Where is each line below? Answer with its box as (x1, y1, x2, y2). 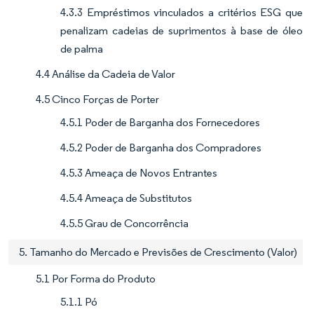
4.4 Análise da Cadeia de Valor (36, 67, 175, 81)
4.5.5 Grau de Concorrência (60, 216, 189, 230)
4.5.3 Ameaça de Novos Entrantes (60, 165, 217, 179)
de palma (60, 41, 103, 55)
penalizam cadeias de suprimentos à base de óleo (60, 23, 303, 37)
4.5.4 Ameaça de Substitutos (60, 191, 192, 205)
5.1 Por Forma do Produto (36, 271, 156, 285)
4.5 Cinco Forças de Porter (36, 92, 159, 106)
